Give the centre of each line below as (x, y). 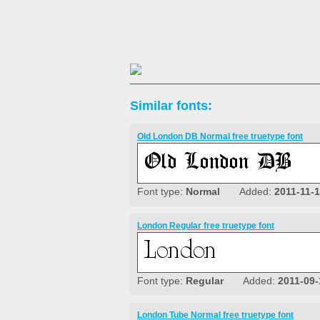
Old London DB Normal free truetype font (220, 137)
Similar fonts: (171, 106)
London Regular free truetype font (206, 226)
